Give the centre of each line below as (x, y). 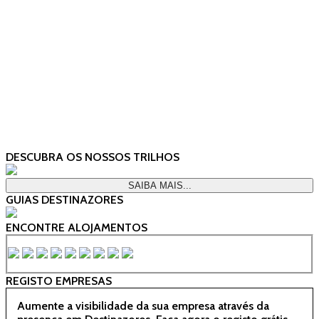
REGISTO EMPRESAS (59, 281)
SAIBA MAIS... (159, 185)
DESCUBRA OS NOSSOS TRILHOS (93, 157)
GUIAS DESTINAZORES (64, 199)
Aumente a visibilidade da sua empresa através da (143, 305)
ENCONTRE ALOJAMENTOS (77, 227)
